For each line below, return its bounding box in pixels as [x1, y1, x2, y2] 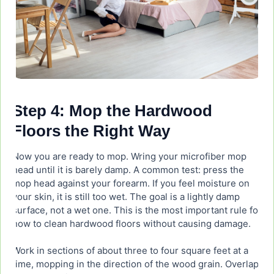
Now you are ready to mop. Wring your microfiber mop [12, 150, 246, 163]
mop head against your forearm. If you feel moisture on [12, 177, 250, 190]
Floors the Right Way [12, 122, 170, 141]
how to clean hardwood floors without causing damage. [12, 218, 251, 230]
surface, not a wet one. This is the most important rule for [12, 204, 262, 217]
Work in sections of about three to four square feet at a [12, 245, 248, 257]
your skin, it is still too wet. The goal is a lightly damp [12, 191, 240, 203]
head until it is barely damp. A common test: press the [12, 164, 244, 176]
